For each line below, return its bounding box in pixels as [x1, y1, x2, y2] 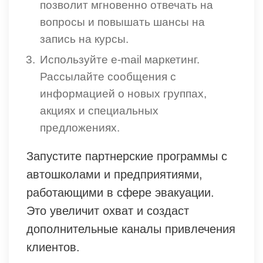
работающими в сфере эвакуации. [26, 186, 214, 199]
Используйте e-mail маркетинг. [40, 53, 200, 66]
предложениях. [40, 121, 120, 134]
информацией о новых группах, [40, 87, 207, 100]
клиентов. [26, 240, 80, 254]
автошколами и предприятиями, [26, 167, 203, 181]
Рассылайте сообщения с [40, 70, 176, 83]
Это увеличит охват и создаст [26, 204, 189, 217]
